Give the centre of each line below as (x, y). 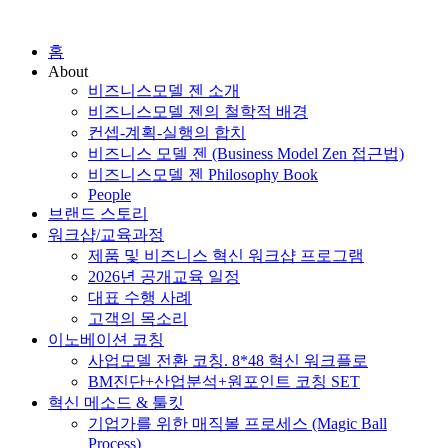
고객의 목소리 (138, 318)
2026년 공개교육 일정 (164, 276)
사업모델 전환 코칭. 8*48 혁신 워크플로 (228, 360)
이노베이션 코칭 (106, 339)
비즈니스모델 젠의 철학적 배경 (198, 111)
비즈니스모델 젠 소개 (164, 90)
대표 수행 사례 (140, 297)
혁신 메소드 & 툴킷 (116, 402)
